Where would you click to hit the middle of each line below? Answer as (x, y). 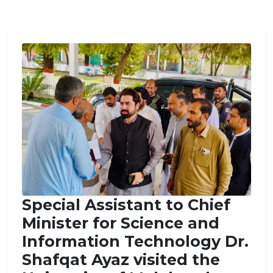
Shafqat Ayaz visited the (121, 259)
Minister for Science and (121, 223)
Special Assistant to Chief (126, 204)
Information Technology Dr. (135, 241)
